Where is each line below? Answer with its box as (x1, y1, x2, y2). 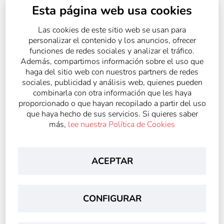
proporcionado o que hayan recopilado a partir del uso (18, 97, 206, 108)
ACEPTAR (91, 154, 133, 166)
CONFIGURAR (82, 192, 141, 204)
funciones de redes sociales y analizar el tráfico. (29, 45, 194, 56)
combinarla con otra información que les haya (32, 87, 191, 98)
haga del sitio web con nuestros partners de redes (25, 66, 198, 77)
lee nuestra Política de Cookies (68, 118, 175, 129)
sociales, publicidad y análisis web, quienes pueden (21, 76, 202, 87)
